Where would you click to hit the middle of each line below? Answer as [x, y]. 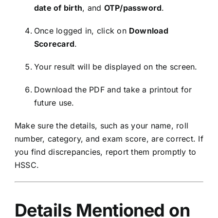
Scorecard [54, 44]
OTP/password [133, 8]
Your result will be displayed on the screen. [116, 66]
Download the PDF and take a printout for [113, 89]
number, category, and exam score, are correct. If [109, 138]
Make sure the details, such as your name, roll [102, 125]
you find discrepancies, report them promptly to [106, 152]
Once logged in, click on [82, 30]
